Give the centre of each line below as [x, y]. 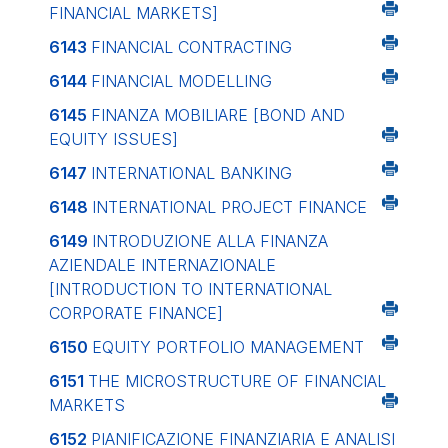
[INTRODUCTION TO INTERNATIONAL [190, 289]
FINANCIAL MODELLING [181, 81]
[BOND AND [299, 115]
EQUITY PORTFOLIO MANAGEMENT [228, 347]
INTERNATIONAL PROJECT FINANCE [229, 207]
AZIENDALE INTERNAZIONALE [162, 265]
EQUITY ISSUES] [113, 139]
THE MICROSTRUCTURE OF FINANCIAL [237, 381]
